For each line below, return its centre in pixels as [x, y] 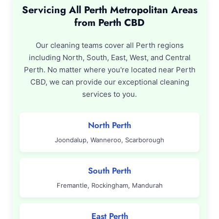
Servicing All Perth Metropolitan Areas [109, 10]
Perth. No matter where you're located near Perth [109, 70]
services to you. [109, 94]
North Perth [109, 125]
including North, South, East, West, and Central [109, 57]
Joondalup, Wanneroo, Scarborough [109, 140]
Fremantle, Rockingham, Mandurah [109, 185]
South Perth [109, 171]
